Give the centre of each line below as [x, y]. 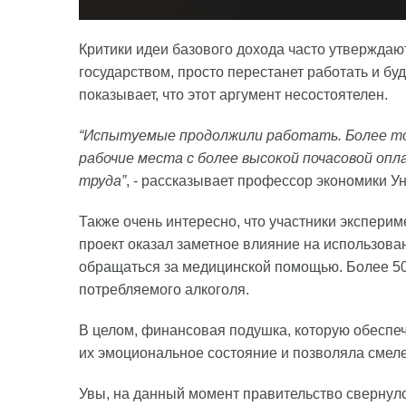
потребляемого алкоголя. [164, 290]
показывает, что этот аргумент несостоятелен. [233, 95]
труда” [102, 181]
